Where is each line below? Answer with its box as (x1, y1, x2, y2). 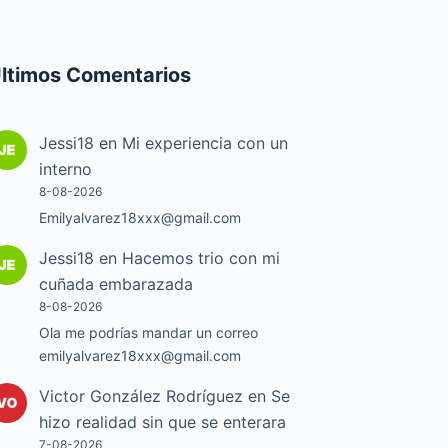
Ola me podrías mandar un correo (39, 324, 259, 342)
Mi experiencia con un (122, 133, 289, 154)
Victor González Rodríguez (39, 386, 244, 407)
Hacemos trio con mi (122, 248, 281, 269)
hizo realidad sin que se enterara (39, 412, 287, 433)
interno (39, 159, 93, 180)
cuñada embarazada (39, 274, 194, 295)
